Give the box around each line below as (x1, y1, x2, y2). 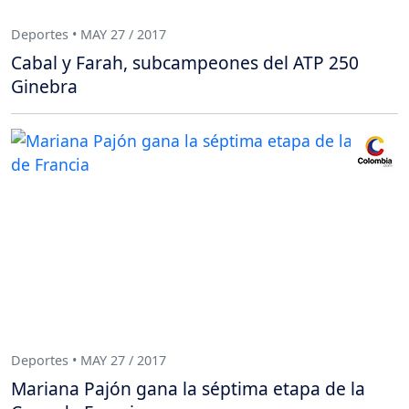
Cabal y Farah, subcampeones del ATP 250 (11, 50, 359, 76)
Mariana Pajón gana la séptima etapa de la (11, 376, 365, 402)
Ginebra (11, 74, 78, 100)
